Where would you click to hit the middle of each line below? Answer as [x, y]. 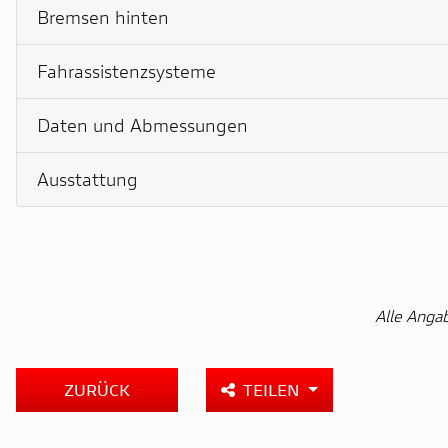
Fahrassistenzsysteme [126, 70]
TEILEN [273, 389]
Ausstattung [87, 178]
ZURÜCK [97, 389]
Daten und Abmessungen [142, 124]
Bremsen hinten [103, 16]
